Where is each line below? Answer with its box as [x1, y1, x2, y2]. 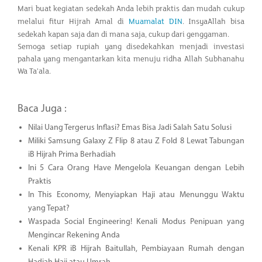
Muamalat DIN [128, 16, 182, 26]
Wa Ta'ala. [18, 66, 51, 76]
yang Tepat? [27, 204, 70, 213]
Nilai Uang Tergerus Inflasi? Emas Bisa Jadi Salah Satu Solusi [27, 123, 232, 132]
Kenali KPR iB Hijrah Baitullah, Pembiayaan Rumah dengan [27, 244, 244, 253]
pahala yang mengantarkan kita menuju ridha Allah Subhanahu [18, 54, 244, 64]
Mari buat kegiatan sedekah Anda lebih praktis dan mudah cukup [18, 4, 244, 13]
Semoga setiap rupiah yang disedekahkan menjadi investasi [18, 42, 244, 51]
